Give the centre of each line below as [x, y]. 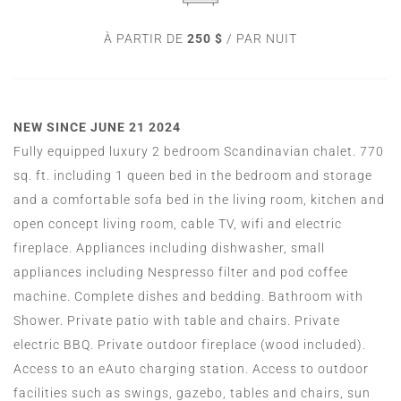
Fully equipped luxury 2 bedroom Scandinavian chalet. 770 [199, 151]
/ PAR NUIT [260, 38]
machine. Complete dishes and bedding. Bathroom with [188, 296]
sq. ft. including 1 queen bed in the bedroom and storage [193, 175]
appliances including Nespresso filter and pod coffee [181, 272]
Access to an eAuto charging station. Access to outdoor [191, 368]
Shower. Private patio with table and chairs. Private [177, 320]
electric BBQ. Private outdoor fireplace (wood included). [190, 344]
